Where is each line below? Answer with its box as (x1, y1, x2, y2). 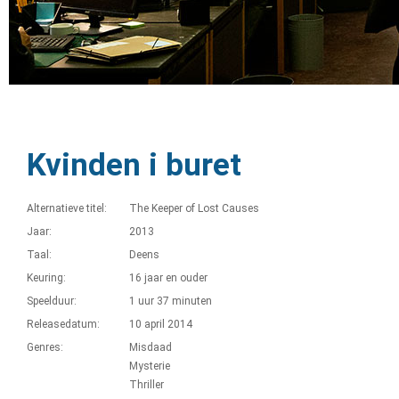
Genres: (27, 341, 63, 354)
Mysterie (129, 360, 170, 372)
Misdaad (129, 341, 172, 354)
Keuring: (27, 272, 66, 284)
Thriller (129, 379, 164, 391)
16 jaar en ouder (129, 272, 208, 284)
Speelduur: (27, 295, 77, 307)
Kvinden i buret (27, 147, 241, 183)
